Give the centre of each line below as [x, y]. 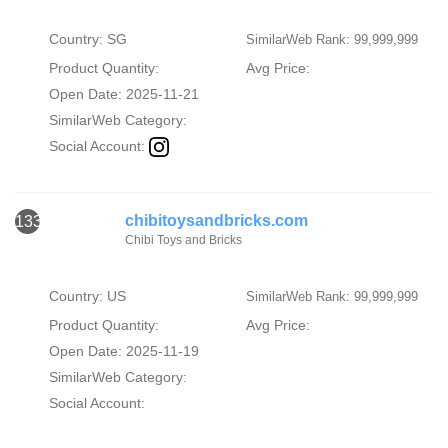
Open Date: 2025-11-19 [123, 350]
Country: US [87, 295]
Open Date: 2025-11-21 [123, 93]
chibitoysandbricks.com [216, 220]
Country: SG [87, 38]
